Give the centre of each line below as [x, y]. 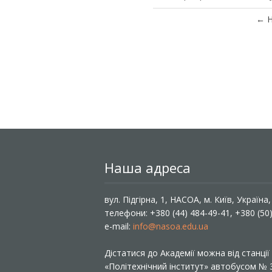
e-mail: [119, 226]
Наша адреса [148, 168]
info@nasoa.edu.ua [171, 226]
